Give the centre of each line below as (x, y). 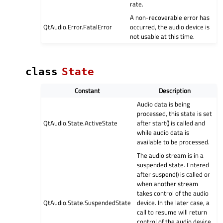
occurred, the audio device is (170, 27)
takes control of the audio (173, 193)
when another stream (168, 184)
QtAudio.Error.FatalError (78, 27)
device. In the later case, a (173, 203)
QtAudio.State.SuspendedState (87, 203)
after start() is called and (171, 123)
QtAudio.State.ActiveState (81, 123)
